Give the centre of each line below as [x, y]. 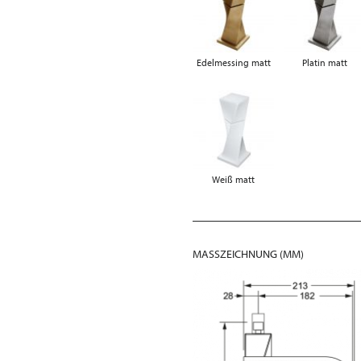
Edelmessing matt [233, 62]
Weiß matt [234, 179]
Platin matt [325, 62]
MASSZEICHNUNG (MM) [247, 253]
